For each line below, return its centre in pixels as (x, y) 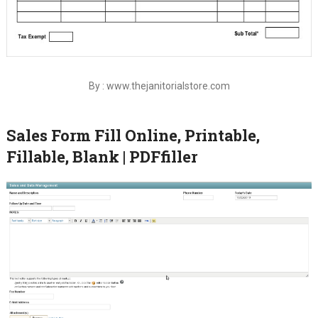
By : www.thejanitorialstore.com (159, 86)
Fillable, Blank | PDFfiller (102, 157)
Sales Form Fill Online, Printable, (133, 136)
